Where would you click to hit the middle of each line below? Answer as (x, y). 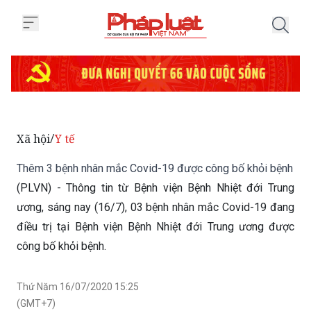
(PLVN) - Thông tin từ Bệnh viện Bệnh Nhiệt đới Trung (155, 152)
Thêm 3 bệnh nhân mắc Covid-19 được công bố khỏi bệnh (155, 132)
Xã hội (33, 103)
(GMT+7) (36, 267)
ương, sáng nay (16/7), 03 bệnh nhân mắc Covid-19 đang (155, 171)
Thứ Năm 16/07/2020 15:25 (78, 251)
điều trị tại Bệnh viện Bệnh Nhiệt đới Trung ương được (155, 191)
